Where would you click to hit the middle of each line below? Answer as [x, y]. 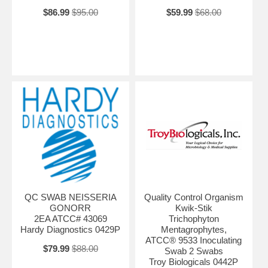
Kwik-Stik [194, 208]
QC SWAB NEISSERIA [70, 197]
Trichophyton [194, 218]
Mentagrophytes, [194, 229]
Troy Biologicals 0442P [194, 261]
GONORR [71, 208]
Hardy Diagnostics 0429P [71, 229]
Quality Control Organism [194, 197]
